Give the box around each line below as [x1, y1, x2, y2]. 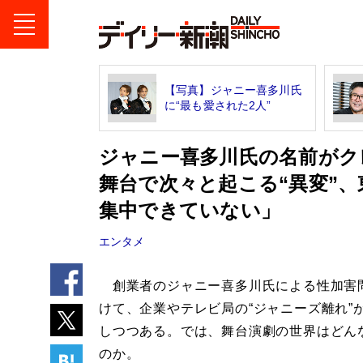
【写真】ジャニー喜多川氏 [164, 83, 302, 96]
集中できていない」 [99, 199, 281, 222]
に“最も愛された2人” [164, 99, 271, 112]
